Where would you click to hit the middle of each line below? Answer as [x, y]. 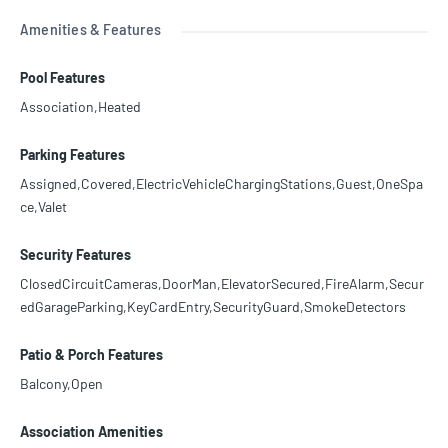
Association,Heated [80, 106]
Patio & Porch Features [91, 354]
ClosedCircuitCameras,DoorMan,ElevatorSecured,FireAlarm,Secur [222, 283]
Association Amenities [91, 431]
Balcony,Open [61, 383]
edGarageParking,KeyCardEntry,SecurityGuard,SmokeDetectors [213, 306]
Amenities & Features [90, 28]
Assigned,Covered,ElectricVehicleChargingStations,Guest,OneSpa [221, 183]
